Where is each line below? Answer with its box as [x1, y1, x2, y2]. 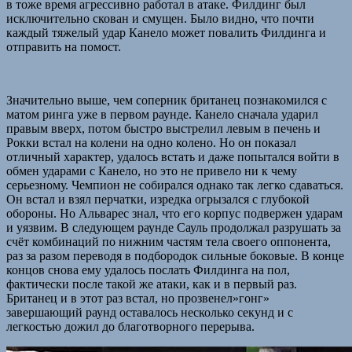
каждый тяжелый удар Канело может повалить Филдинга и [6, 25, 326, 39]
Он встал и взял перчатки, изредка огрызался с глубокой [6, 192, 310, 206]
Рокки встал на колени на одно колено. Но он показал [6, 135, 296, 149]
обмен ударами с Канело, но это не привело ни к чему [6, 163, 297, 178]
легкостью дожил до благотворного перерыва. [6, 319, 255, 333]
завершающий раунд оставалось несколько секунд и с [6, 305, 293, 319]
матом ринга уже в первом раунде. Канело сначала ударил [6, 107, 318, 121]
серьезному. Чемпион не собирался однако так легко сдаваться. [6, 178, 343, 192]
